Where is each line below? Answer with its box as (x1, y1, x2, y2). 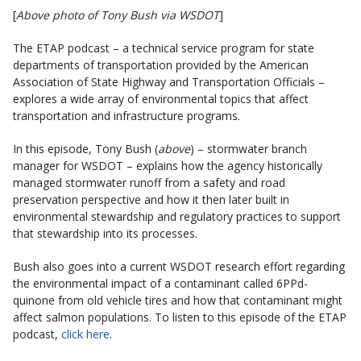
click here (61, 326, 110, 342)
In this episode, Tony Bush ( (13, 141, 158, 157)
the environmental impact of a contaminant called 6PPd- (13, 276, 308, 292)
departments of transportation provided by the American (13, 57, 309, 73)
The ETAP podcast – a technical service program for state (13, 40, 314, 56)
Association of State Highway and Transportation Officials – (13, 74, 325, 90)
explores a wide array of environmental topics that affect (13, 91, 309, 107)
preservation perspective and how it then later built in (13, 192, 289, 208)
